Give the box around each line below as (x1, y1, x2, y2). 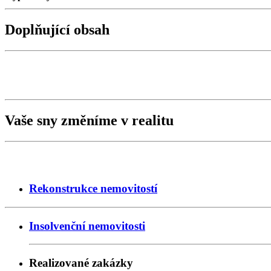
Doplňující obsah (5, 22, 109, 38)
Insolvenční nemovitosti (29, 219, 145, 232)
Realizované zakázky (29, 256, 133, 270)
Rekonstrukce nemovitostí (29, 182, 157, 195)
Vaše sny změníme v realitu (5, 112, 174, 128)
